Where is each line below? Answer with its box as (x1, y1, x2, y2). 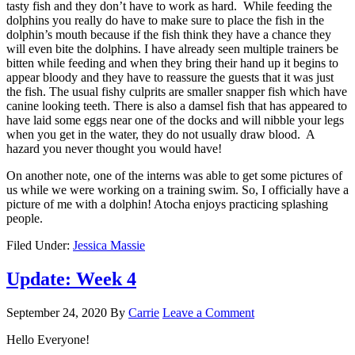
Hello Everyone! (6, 332, 90, 346)
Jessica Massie (73, 239, 145, 253)
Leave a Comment (162, 305, 254, 319)
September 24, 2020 (6, 305, 107, 319)
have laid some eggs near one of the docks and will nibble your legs (6, 113, 344, 128)
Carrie (128, 305, 159, 319)
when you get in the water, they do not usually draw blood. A (6, 128, 315, 142)
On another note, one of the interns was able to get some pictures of (6, 169, 342, 183)
